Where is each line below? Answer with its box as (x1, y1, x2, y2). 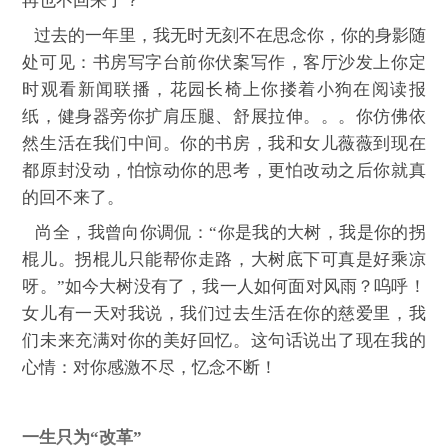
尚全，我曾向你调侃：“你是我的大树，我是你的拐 (22, 222, 426, 242)
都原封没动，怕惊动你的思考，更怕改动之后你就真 (22, 160, 426, 180)
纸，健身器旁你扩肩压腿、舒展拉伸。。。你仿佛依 (22, 106, 426, 126)
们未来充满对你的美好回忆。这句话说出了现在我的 (22, 330, 426, 350)
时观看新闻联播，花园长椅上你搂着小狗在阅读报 (22, 79, 426, 99)
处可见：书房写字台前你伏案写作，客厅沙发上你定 (22, 52, 426, 72)
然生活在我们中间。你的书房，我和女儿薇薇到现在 (22, 133, 426, 153)
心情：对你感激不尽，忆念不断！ (22, 357, 278, 377)
